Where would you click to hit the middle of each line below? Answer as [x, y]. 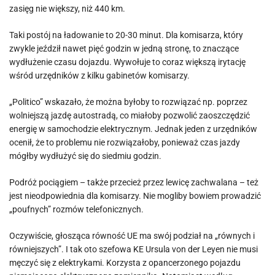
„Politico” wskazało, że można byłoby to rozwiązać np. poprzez [128, 102]
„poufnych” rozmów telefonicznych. [76, 209]
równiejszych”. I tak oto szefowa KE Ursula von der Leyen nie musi [134, 249]
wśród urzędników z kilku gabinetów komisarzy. [99, 76]
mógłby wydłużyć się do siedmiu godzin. [85, 156]
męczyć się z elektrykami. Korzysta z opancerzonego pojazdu [125, 263]
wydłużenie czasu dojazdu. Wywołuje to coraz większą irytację [127, 62]
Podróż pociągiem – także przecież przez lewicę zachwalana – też [134, 182]
